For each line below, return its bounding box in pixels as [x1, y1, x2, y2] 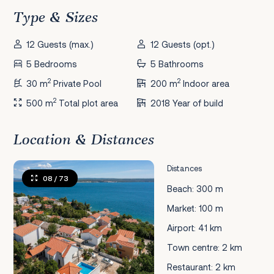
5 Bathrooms [150, 59, 204, 70]
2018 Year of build [150, 97, 223, 108]
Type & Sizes [13, 10, 98, 26]
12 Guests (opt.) [150, 39, 215, 50]
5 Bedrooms [26, 59, 78, 70]
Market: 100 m [167, 203, 224, 214]
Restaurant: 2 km [167, 261, 236, 272]
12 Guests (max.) [26, 39, 94, 50]
